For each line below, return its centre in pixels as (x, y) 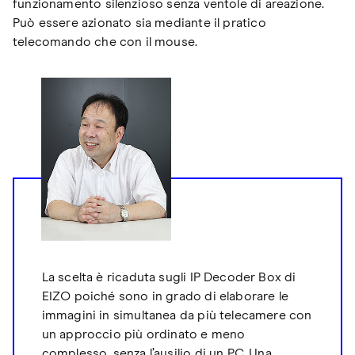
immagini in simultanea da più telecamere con (177, 316)
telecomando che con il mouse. (105, 42)
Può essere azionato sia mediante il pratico (139, 23)
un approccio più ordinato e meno (143, 335)
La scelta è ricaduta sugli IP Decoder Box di (169, 278)
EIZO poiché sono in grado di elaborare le (165, 297)
